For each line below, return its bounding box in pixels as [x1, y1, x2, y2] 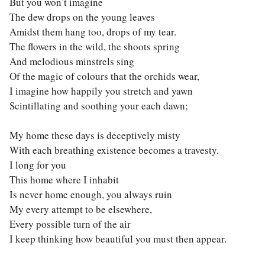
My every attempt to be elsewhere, [9, 202, 152, 216]
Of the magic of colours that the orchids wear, [9, 69, 199, 83]
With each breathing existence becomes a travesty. [9, 143, 219, 157]
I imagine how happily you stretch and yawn [9, 84, 193, 98]
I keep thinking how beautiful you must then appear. [9, 232, 227, 245]
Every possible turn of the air [9, 217, 131, 231]
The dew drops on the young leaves [9, 10, 155, 24]
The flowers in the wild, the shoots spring [9, 40, 180, 53]
